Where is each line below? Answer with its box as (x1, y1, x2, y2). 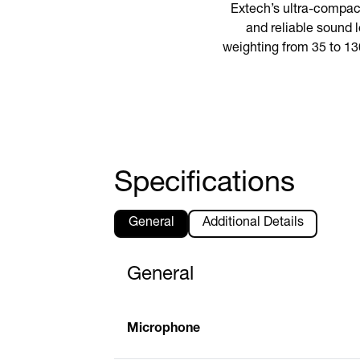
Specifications (114, 170, 295, 199)
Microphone (127, 322, 200, 336)
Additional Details (202, 217, 304, 231)
